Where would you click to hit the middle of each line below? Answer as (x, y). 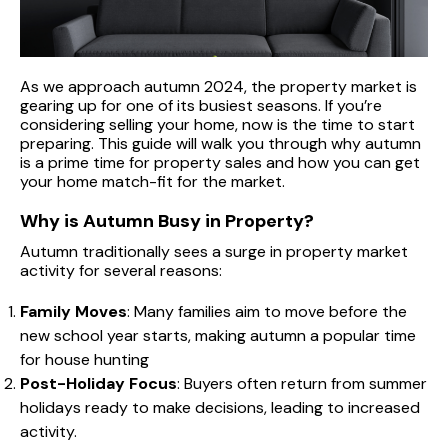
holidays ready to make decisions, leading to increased (220, 407)
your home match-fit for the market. (152, 181)
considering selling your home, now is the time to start (217, 124)
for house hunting (84, 359)
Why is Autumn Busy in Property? (167, 220)
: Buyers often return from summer (302, 383)
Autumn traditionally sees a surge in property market (214, 251)
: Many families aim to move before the (267, 311)
